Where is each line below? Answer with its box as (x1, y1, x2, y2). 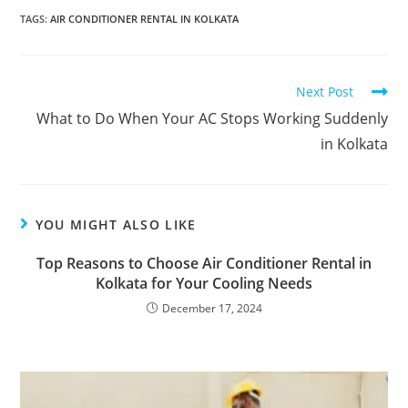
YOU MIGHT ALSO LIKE (35, 216, 197, 233)
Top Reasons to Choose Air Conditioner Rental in (36, 253, 372, 273)
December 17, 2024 (161, 301, 262, 316)
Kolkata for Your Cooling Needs (96, 273, 312, 293)
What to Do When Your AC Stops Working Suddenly (36, 108, 388, 128)
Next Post (295, 83, 353, 100)
